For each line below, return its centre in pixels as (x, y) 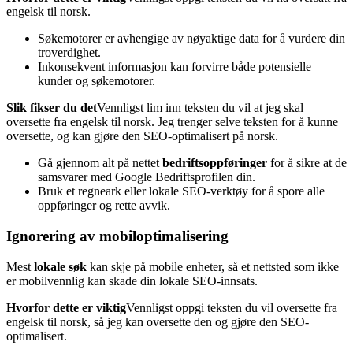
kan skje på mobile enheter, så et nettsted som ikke (213, 266)
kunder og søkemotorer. (97, 81)
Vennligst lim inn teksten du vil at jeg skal (200, 108)
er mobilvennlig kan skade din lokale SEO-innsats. (132, 281)
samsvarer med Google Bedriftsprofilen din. (147, 177)
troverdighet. (69, 53)
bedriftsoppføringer (215, 163)
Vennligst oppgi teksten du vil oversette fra (232, 307)
